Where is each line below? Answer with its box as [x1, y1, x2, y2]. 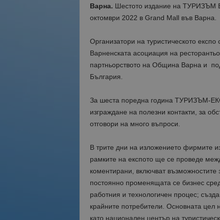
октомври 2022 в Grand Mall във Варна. [89, 14, 217, 22]
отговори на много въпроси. [89, 120, 180, 128]
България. [89, 73, 123, 81]
